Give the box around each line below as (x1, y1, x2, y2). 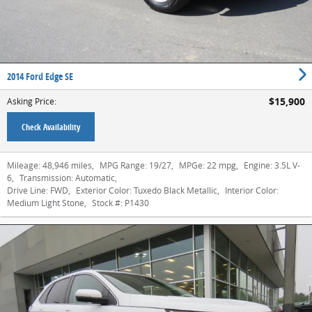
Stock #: (92, 197, 123, 209)
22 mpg (207, 159, 236, 171)
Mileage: (7, 159, 40, 171)
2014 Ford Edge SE (7, 70, 73, 83)
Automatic (75, 172, 115, 184)
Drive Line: (7, 185, 48, 196)
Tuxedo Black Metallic (134, 185, 217, 196)
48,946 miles (42, 159, 92, 171)
